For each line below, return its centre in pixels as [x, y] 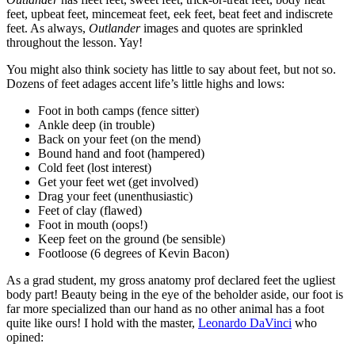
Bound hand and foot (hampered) [121, 153]
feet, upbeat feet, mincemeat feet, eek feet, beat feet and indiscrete [170, 13]
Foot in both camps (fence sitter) [118, 110]
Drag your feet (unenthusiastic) [115, 196]
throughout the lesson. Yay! [74, 42]
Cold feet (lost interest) [95, 167]
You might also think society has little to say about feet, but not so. [171, 69]
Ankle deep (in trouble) [96, 124]
